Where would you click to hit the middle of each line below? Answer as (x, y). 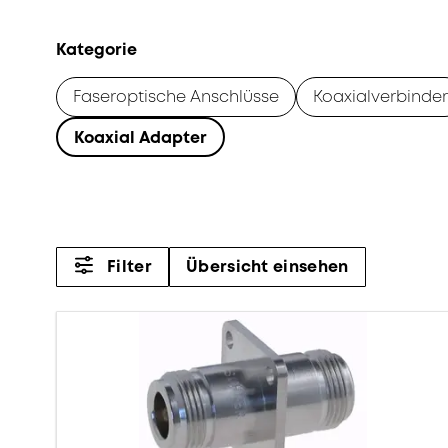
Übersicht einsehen (267, 266)
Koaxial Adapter (140, 138)
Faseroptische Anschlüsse (176, 97)
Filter (129, 266)
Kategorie (96, 50)
